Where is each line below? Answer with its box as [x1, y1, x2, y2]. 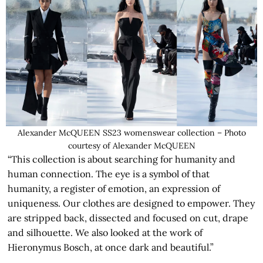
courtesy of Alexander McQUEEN [68, 140, 195, 151]
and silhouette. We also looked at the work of [8, 226, 203, 238]
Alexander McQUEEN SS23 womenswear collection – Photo [17, 127, 246, 138]
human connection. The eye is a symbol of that [8, 167, 210, 180]
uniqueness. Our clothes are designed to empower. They [8, 197, 255, 209]
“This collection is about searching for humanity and [8, 153, 236, 165]
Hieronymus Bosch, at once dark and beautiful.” [8, 241, 214, 253]
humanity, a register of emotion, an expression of [8, 182, 221, 194]
